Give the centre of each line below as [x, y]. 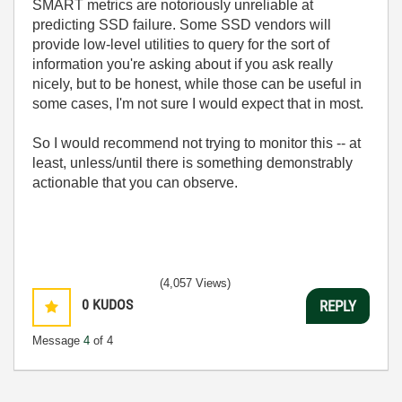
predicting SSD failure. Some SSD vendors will [182, 25]
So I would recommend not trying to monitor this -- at [197, 143]
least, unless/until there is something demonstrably [192, 163]
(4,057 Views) [195, 283]
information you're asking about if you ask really [183, 64]
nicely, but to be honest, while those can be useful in [197, 84]
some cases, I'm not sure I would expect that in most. [198, 104]
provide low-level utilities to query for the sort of [181, 44]
